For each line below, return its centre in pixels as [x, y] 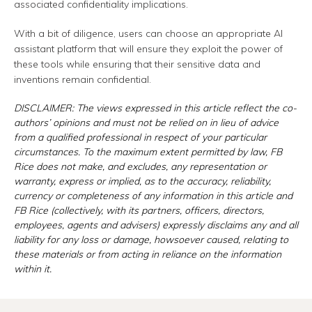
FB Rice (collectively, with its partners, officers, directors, [139, 211]
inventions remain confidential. [83, 80]
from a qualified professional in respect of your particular [140, 138]
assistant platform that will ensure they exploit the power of [148, 49]
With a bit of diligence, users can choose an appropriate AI [148, 34]
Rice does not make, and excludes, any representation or [140, 167]
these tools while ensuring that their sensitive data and [137, 64]
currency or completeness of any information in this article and [153, 196]
